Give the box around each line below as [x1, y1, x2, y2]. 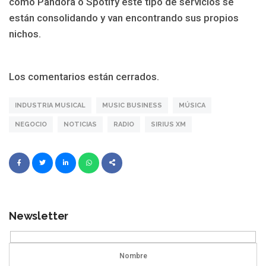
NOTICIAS [64, 121, 97, 128]
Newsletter [9, 210, 69, 222]
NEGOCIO [15, 121, 47, 128]
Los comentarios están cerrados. [9, 71, 159, 83]
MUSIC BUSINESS [102, 102, 162, 109]
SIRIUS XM [151, 121, 186, 128]
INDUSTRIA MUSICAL [15, 102, 85, 109]
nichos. [9, 27, 41, 40]
